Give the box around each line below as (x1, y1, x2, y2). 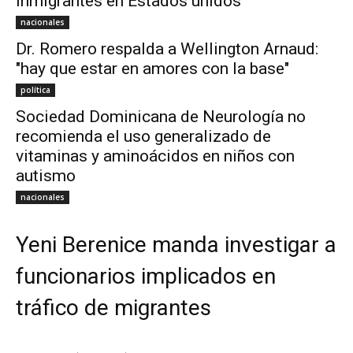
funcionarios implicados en (16, 263, 276, 290)
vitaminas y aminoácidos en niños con (16, 147, 295, 166)
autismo (16, 166, 76, 186)
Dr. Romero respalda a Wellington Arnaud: (16, 39, 318, 59)
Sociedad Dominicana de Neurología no (16, 107, 306, 127)
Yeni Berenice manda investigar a (16, 232, 336, 258)
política (20, 84, 50, 96)
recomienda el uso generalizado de (16, 127, 271, 147)
